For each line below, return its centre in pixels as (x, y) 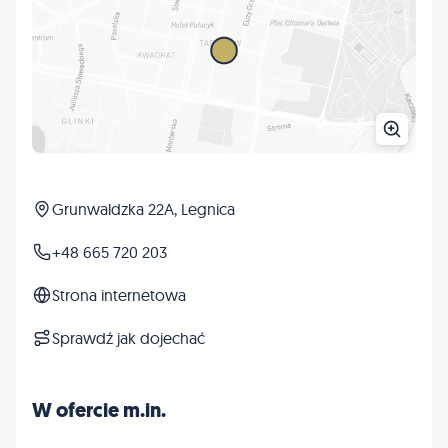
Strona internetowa (119, 294)
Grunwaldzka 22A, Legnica (143, 208)
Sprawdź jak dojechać (128, 337)
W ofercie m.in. (99, 410)
